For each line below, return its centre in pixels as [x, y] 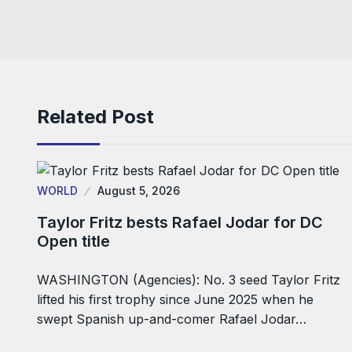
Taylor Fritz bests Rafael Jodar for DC [180, 223]
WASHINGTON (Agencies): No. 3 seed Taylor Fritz [189, 280]
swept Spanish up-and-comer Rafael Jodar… [172, 319]
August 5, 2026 [139, 191]
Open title [73, 242]
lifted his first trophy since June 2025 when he [175, 300]
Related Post [95, 117]
